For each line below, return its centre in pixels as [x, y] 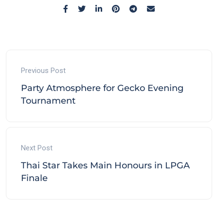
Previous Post [43, 70]
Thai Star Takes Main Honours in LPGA [105, 165]
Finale [34, 178]
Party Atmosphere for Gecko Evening [102, 88]
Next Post [37, 148]
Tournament [48, 100]
